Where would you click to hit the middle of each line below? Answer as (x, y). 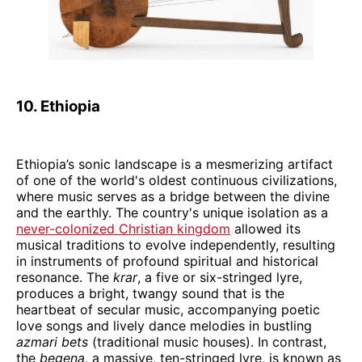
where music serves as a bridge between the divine (173, 196)
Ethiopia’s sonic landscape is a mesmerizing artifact (175, 164)
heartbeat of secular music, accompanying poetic (168, 309)
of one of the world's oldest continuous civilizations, (177, 180)
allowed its (265, 228)
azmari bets (52, 341)
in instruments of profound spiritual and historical (167, 261)
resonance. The (65, 277)
